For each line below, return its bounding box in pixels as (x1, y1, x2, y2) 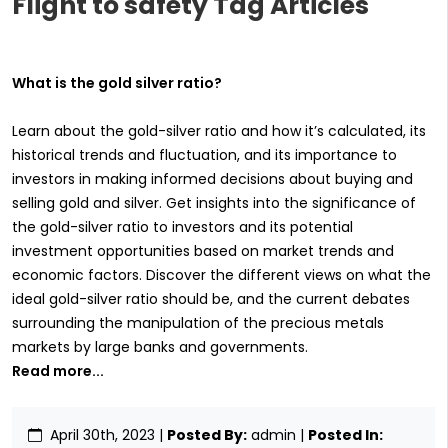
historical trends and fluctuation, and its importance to (12, 145, 397, 166)
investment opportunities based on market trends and (12, 241, 394, 262)
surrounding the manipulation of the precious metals (12, 313, 384, 334)
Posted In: (308, 425, 383, 446)
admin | (251, 425, 308, 446)
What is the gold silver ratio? (12, 73, 222, 94)
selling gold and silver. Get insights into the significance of (12, 193, 416, 214)
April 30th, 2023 (50, 425, 155, 446)
